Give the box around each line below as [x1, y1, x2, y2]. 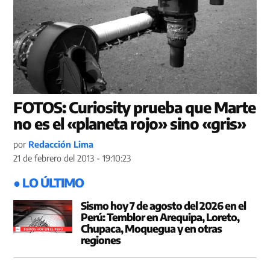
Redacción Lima [28, 139, 94, 150]
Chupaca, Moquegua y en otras [81, 222, 222, 236]
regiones [81, 233, 121, 247]
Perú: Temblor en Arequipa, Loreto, [81, 210, 239, 224]
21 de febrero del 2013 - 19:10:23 [13, 152, 131, 164]
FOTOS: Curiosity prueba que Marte [13, 98, 256, 118]
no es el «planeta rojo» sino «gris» [13, 114, 246, 134]
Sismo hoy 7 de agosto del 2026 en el [81, 199, 246, 213]
